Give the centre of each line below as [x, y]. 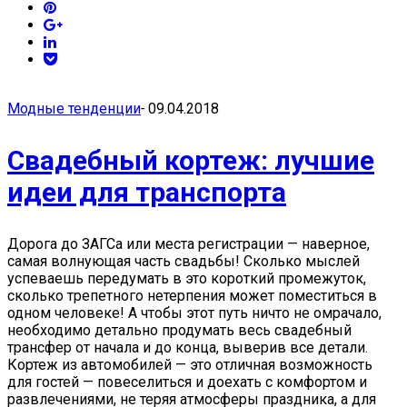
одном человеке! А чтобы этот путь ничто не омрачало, [194, 313]
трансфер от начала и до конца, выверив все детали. [188, 347]
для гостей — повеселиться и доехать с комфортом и [187, 382]
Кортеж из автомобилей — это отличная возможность [190, 365]
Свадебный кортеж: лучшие [191, 160]
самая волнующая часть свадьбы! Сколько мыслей [184, 261]
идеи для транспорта [147, 192]
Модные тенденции [74, 109]
